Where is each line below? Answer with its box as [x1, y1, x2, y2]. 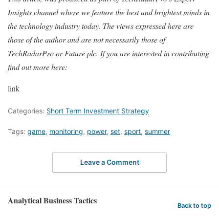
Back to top [177, 201, 211, 209]
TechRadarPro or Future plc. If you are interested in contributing [8, 48, 209, 59]
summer [145, 127, 170, 136]
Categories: [8, 107, 46, 115]
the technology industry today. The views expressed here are [8, 21, 194, 31]
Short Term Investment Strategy [46, 107, 149, 115]
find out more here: [8, 62, 67, 72]
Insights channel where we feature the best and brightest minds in [8, 7, 210, 18]
